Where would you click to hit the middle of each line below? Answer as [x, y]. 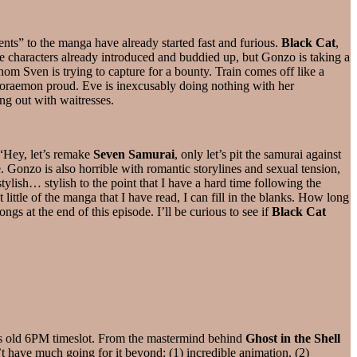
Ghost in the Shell [293, 338]
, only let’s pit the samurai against [258, 154]
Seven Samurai [134, 154]
